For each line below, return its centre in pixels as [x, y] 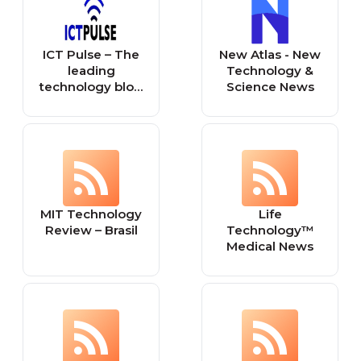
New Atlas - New [270, 54]
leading [91, 71]
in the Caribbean [91, 103]
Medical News [270, 246]
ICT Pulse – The [91, 54]
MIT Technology [91, 214]
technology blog [91, 87]
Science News [270, 87]
